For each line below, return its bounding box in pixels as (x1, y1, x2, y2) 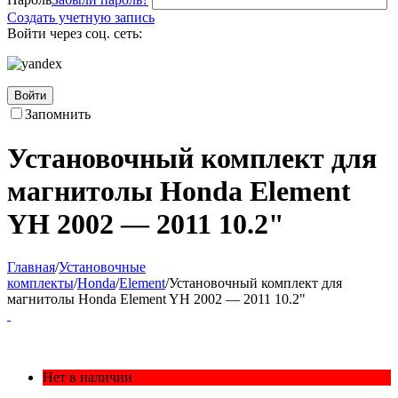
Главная (7, 259, 55, 275)
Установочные (59, 259, 146, 275)
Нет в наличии (43, 370, 132, 386)
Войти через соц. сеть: (7, 26, 142, 42)
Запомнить (25, 107, 91, 123)
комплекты (7, 275, 74, 291)
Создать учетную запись (7, 10, 155, 26)
